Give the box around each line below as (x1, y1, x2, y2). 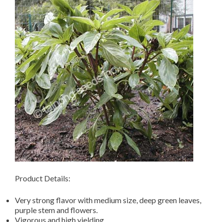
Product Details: (15, 173, 70, 183)
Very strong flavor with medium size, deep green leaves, (15, 195, 201, 205)
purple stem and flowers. (15, 205, 98, 215)
